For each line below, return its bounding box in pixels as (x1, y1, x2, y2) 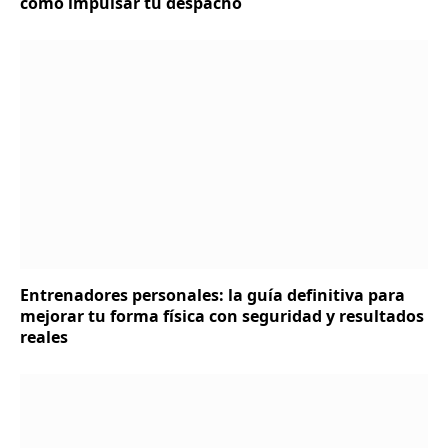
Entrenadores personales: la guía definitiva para (20, 284, 405, 307)
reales (20, 326, 68, 349)
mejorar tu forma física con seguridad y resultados (20, 305, 424, 328)
